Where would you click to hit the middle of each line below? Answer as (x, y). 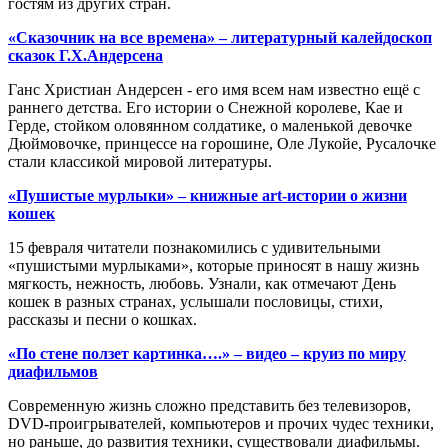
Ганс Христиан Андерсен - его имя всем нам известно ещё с (214, 90)
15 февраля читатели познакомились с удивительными (194, 248)
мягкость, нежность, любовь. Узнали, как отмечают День (202, 284)
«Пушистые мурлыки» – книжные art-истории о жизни (207, 196)
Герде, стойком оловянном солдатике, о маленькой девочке (210, 126)
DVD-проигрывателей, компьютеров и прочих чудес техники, (221, 424)
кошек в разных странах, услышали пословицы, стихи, (195, 302)
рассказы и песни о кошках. (102, 320)
